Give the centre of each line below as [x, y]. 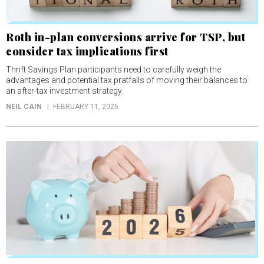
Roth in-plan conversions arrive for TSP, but [126, 37]
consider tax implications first [87, 51]
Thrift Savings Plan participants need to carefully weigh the [113, 70]
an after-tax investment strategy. [65, 91]
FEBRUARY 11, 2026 [86, 107]
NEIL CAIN [24, 107]
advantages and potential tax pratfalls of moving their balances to [127, 80]
